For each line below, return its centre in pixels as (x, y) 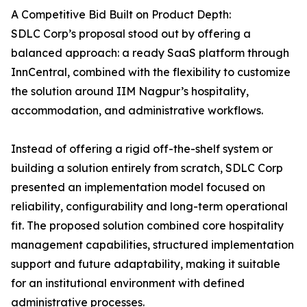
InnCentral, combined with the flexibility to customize (151, 72)
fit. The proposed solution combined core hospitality (147, 226)
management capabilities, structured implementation (152, 245)
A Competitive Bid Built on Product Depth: (121, 15)
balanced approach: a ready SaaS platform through (150, 53)
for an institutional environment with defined (128, 283)
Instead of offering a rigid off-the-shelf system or (142, 149)
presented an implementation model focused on (138, 187)
